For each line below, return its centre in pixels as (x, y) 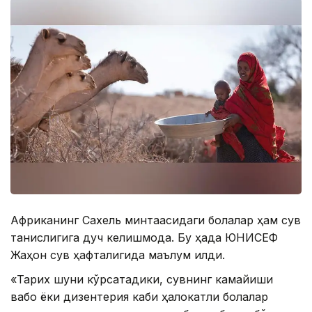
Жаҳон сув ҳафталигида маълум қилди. (118, 255)
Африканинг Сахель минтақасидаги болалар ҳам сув (156, 220)
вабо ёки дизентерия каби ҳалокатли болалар (139, 296)
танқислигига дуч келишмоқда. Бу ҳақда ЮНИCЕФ (144, 237)
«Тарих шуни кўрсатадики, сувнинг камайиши (142, 279)
